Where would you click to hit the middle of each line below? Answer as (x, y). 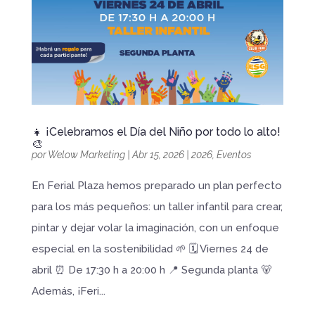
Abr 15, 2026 (158, 154)
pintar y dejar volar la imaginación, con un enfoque (155, 227)
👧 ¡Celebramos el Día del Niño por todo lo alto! (156, 131)
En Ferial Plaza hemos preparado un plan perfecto (156, 185)
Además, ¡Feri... (68, 291)
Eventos (234, 154)
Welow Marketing (86, 154)
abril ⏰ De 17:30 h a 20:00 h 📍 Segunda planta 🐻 (151, 270)
